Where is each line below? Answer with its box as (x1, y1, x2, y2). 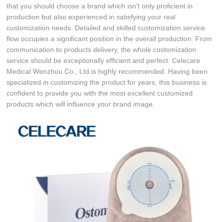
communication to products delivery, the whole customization (6, 45, 197, 54)
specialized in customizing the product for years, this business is (6, 78, 207, 86)
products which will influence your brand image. (6, 100, 155, 108)
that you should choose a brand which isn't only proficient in (6, 1, 193, 10)
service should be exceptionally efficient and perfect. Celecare (6, 56, 201, 64)
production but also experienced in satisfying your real (6, 12, 176, 21)
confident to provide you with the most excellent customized (6, 89, 193, 97)
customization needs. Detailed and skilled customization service (6, 23, 206, 32)
